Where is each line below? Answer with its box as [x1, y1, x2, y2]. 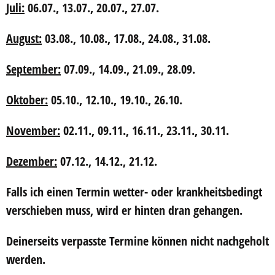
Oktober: [6, 91, 48, 108]
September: [6, 61, 61, 77]
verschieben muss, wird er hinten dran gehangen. [6, 202, 242, 219]
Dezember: [6, 153, 57, 169]
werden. [6, 251, 45, 268]
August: [6, 30, 42, 47]
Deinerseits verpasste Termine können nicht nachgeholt [6, 233, 269, 249]
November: [6, 122, 60, 139]
